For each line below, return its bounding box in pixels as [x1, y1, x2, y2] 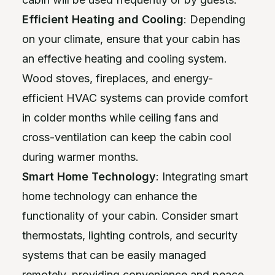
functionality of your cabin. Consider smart [22, 209, 238, 222]
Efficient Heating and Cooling [22, 12, 184, 26]
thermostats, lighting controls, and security [22, 228, 238, 242]
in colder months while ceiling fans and [22, 110, 219, 124]
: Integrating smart [156, 169, 248, 183]
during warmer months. [22, 150, 139, 163]
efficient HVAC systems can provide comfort [22, 91, 248, 104]
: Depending [184, 12, 246, 26]
